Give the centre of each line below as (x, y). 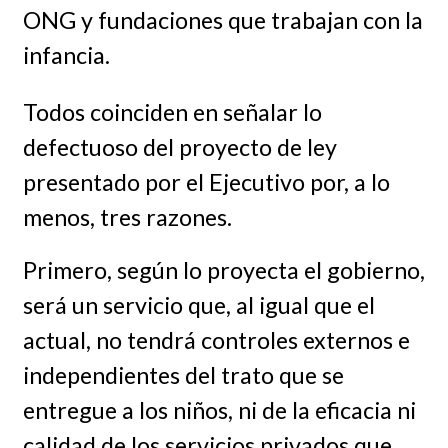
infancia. (66, 54)
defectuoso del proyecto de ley (179, 147)
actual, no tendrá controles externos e (216, 339)
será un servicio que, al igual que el (198, 304)
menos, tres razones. (127, 217)
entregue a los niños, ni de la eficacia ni (219, 409)
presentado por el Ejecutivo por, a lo (206, 182)
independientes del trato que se (183, 374)
